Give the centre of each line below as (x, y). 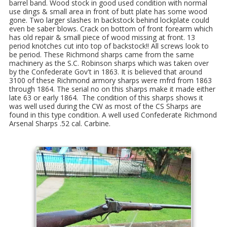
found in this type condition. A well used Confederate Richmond (113, 115)
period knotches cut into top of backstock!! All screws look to (109, 46)
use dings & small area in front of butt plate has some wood (108, 12)
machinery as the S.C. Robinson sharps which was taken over (109, 63)
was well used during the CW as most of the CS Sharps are (105, 106)
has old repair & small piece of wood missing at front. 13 (102, 37)
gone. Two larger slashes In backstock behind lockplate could (109, 20)
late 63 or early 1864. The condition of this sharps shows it (106, 98)
